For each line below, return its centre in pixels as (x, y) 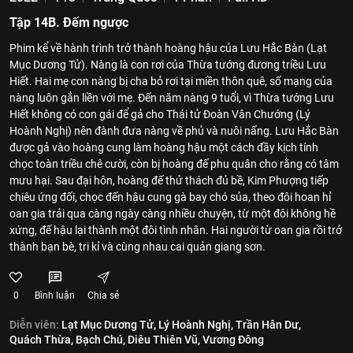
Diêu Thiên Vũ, (164, 340)
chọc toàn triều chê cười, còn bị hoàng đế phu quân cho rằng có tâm (174, 164)
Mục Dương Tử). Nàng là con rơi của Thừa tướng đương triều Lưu (168, 65)
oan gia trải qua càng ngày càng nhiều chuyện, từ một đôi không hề (173, 214)
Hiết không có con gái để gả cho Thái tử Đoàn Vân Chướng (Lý (160, 114)
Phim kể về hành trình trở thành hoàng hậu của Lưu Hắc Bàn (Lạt (168, 48)
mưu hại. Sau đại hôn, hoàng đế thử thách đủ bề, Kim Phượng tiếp (169, 180)
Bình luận (55, 295)
